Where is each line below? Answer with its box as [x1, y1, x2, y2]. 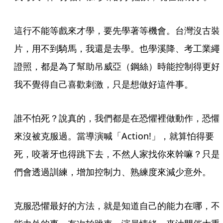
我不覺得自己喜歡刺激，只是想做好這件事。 [14, 78, 193, 90]
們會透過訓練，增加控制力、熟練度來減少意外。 [14, 166, 211, 178]
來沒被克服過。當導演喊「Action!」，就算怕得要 [14, 130, 214, 142]
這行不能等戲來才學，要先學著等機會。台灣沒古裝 [14, 24, 220, 36]
